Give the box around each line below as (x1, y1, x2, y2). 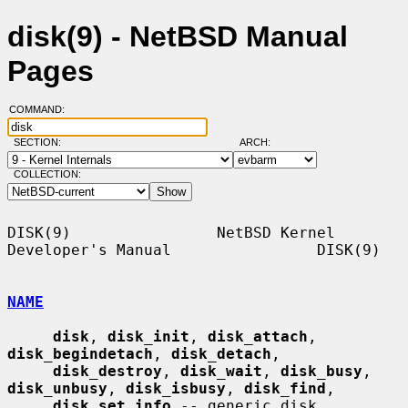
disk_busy (280, 362, 362, 380)
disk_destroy (53, 362, 162, 380)
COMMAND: (8, 104, 76, 116)
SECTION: (13, 137, 69, 148)
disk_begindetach (7, 344, 153, 362)
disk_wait (180, 362, 262, 380)
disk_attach (208, 327, 308, 345)
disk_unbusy (7, 379, 107, 397)
